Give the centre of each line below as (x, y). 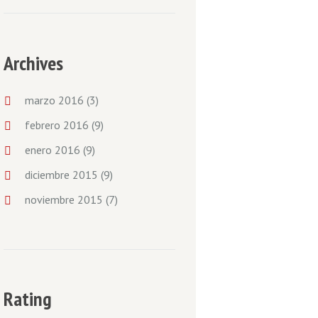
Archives (33, 62)
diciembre (49, 175)
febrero (44, 125)
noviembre (51, 200)
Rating (27, 299)
